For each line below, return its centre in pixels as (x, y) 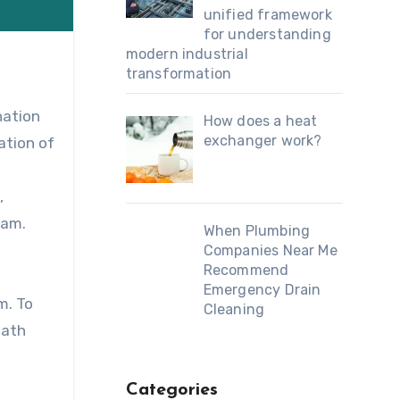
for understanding (267, 35)
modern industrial (187, 54)
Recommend (246, 270)
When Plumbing (257, 230)
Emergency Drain (262, 289)
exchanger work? (262, 141)
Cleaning (234, 309)
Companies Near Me (270, 250)
